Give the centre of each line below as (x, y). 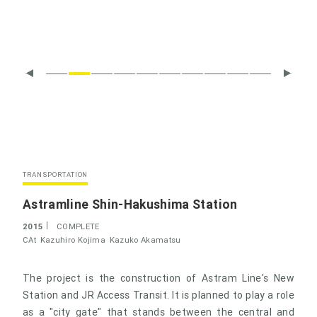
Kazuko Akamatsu (145, 240)
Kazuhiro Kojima (73, 240)
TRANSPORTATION (56, 174)
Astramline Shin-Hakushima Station (130, 204)
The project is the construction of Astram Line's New (158, 278)
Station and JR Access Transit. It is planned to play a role (158, 295)
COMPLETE (78, 226)
